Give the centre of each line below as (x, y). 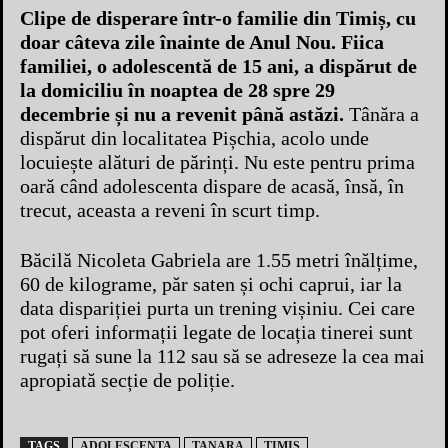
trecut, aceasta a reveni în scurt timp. (170, 210)
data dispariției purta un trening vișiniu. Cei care (217, 308)
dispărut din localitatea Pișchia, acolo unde (194, 138)
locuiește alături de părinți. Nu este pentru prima (217, 162)
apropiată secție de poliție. (127, 380)
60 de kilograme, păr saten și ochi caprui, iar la (211, 284)
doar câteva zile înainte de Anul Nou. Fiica (202, 42)
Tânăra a (381, 114)
